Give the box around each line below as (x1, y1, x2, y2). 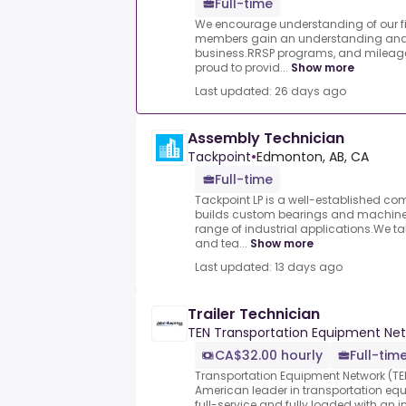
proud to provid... (195, 60, 288, 76)
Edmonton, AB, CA (256, 148, 369, 167)
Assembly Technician (188, 128, 344, 150)
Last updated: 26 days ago (195, 83, 346, 100)
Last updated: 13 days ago (195, 259, 343, 275)
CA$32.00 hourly (215, 346, 323, 365)
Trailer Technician (188, 304, 320, 325)
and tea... (195, 236, 247, 252)
